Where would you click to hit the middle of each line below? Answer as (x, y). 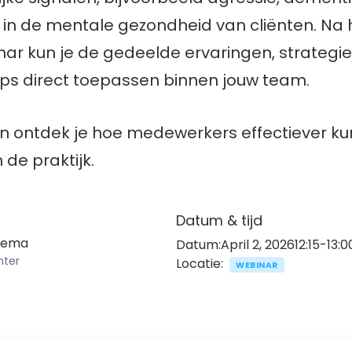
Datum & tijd (219, 220)
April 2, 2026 (258, 245)
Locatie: (200, 264)
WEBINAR (257, 265)
